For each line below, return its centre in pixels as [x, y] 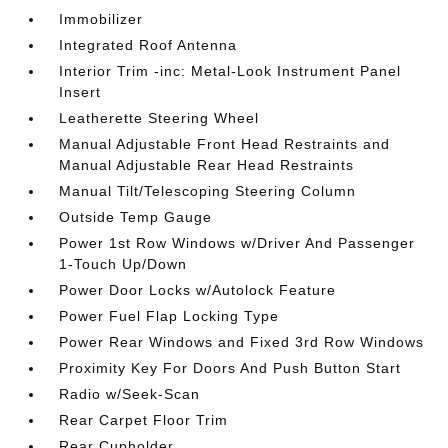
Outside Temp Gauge [136, 217]
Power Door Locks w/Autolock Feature [198, 290]
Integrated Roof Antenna [148, 45]
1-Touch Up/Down [123, 264]
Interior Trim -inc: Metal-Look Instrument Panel [230, 71]
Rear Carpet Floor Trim [144, 420]
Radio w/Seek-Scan [130, 394]
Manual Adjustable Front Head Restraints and [225, 144]
